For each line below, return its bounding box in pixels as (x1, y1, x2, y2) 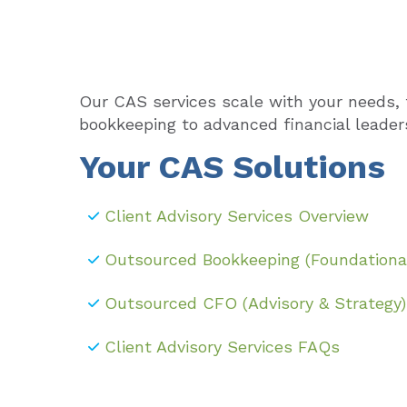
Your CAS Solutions (79, 148, 386, 186)
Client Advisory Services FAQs (104, 337, 341, 356)
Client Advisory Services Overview (104, 206, 370, 225)
